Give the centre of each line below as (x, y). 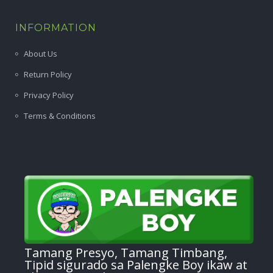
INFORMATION (56, 27)
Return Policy (48, 74)
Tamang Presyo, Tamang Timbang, (126, 253)
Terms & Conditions (60, 115)
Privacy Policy (49, 95)
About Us (41, 53)
